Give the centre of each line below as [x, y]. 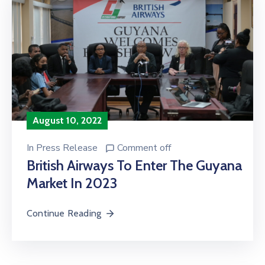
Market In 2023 [72, 183]
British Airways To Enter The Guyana [134, 165]
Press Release [67, 148]
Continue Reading [64, 213]
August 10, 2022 [67, 120]
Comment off [144, 148]
